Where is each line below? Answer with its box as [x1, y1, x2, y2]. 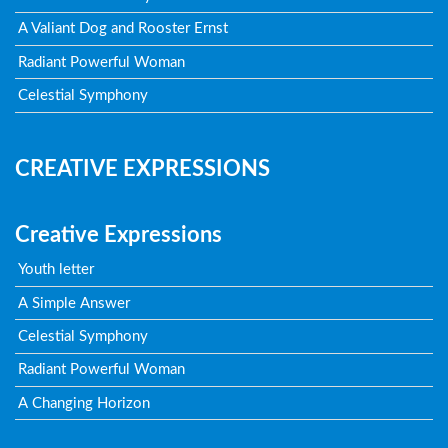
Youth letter [18, 262, 95, 278]
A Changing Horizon [18, 395, 151, 411]
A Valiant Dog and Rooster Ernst [18, 21, 229, 37]
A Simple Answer [18, 295, 131, 311]
